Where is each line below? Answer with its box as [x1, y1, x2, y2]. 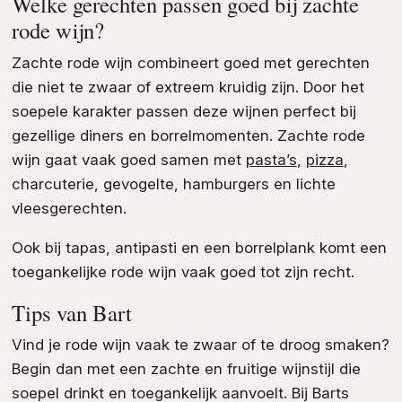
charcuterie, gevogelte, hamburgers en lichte [11, 174, 336, 193]
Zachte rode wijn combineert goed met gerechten [11, 53, 370, 72]
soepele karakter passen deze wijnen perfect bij [11, 101, 356, 120]
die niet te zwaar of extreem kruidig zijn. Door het [11, 77, 364, 96]
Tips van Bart [11, 297, 132, 328]
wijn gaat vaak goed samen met [11, 150, 246, 169]
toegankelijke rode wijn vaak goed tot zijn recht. [11, 262, 354, 281]
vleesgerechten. [11, 198, 127, 217]
